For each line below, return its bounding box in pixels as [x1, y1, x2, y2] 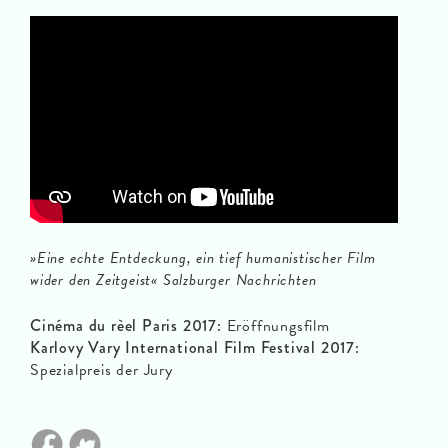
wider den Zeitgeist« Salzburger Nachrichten [30, 268, 317, 292]
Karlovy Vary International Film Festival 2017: [30, 336, 360, 359]
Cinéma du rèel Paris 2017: [30, 314, 222, 337]
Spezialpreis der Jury [30, 358, 173, 382]
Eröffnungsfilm [221, 314, 330, 338]
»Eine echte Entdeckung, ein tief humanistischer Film [30, 246, 376, 270]
